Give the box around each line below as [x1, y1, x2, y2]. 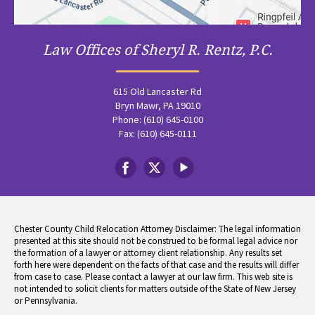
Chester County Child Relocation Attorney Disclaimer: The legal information [14, 223, 301, 235]
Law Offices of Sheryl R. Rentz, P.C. [42, 41, 273, 58]
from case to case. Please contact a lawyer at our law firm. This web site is [14, 271, 292, 283]
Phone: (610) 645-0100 [112, 113, 203, 126]
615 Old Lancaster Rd [113, 85, 202, 98]
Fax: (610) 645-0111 [118, 127, 197, 140]
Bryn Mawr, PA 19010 [115, 99, 200, 112]
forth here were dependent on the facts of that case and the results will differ [14, 259, 299, 271]
